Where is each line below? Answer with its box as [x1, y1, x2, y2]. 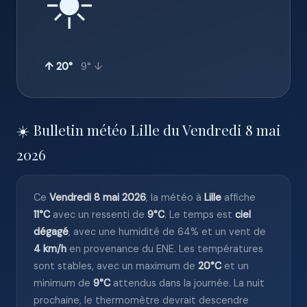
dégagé [34, 225, 69, 238]
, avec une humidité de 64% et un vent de [69, 225, 266, 238]
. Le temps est [164, 208, 235, 221]
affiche [221, 191, 256, 204]
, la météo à [146, 191, 204, 204]
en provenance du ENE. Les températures [66, 243, 263, 255]
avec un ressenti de [50, 208, 147, 221]
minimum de [34, 277, 93, 289]
